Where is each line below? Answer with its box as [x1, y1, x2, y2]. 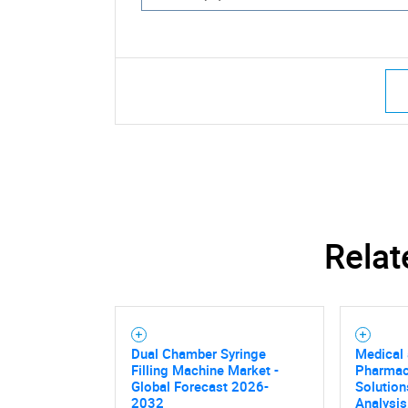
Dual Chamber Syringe [130, 343, 266, 362]
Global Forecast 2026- [130, 376, 269, 395]
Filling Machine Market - [130, 360, 279, 379]
